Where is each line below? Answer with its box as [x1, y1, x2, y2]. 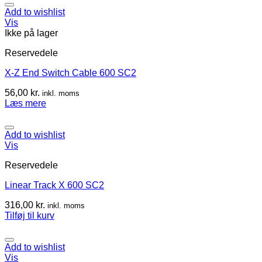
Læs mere [5, 98, 46, 108]
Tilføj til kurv [5, 210, 54, 220]
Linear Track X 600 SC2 [5, 180, 104, 190]
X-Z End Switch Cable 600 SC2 [5, 67, 136, 78]
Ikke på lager [5, 27, 58, 38]
